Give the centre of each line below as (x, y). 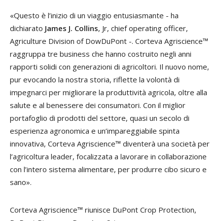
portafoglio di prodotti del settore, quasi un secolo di (100, 118)
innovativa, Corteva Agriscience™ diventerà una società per (110, 144)
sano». (21, 182)
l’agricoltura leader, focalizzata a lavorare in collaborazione (108, 157)
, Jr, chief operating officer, (143, 28)
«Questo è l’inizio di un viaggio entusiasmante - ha (94, 16)
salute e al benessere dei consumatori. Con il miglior (98, 105)
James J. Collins (72, 28)
